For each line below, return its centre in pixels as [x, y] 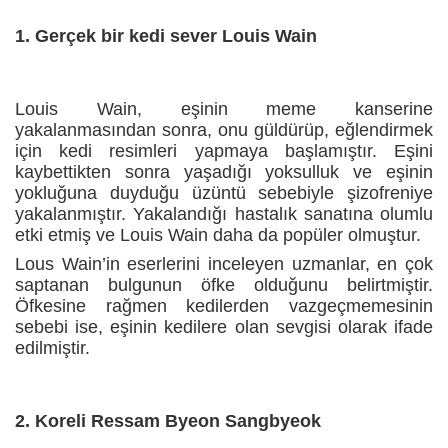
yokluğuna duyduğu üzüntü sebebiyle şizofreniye [224, 192]
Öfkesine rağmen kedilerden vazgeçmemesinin [224, 305]
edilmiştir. [52, 347]
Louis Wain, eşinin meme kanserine [224, 108]
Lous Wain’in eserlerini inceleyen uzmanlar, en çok [224, 263]
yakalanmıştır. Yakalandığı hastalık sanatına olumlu [224, 213]
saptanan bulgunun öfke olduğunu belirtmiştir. [224, 284]
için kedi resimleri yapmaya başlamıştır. [196, 150]
